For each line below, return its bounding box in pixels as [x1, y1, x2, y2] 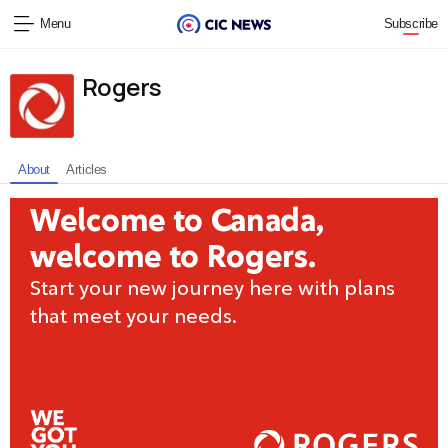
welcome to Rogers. [30, 237, 316, 275]
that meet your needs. [30, 303, 237, 328]
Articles [66, 162, 107, 177]
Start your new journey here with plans [30, 275, 395, 300]
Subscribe [383, 16, 438, 31]
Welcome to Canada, [30, 201, 324, 239]
